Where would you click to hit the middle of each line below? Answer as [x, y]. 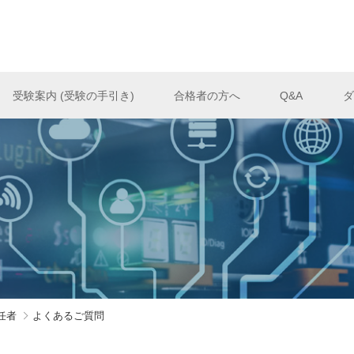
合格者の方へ [207, 95]
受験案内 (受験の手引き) [73, 95]
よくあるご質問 [69, 315]
